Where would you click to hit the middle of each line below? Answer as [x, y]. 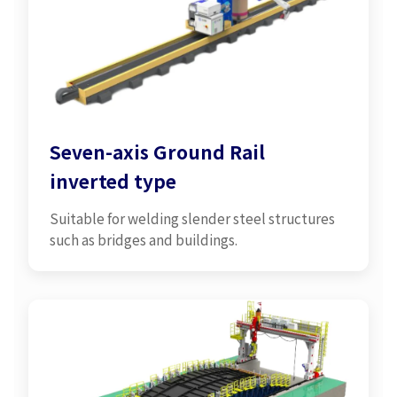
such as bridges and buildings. [144, 239]
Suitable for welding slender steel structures [192, 218]
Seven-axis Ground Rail [157, 151]
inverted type [113, 180]
